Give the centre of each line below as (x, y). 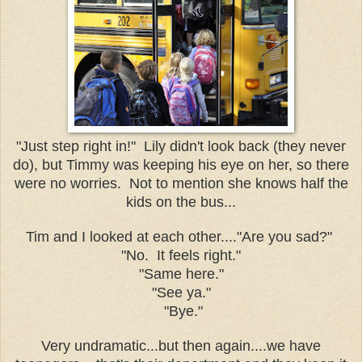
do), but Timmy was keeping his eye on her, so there (181, 164)
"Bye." (181, 311)
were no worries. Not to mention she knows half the (181, 183)
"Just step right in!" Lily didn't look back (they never (181, 146)
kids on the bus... (181, 202)
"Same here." (181, 274)
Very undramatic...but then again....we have (181, 345)
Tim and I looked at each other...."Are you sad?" (181, 236)
